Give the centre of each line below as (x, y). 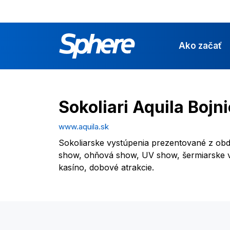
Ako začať (200, 46)
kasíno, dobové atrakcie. (106, 167)
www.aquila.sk (84, 126)
